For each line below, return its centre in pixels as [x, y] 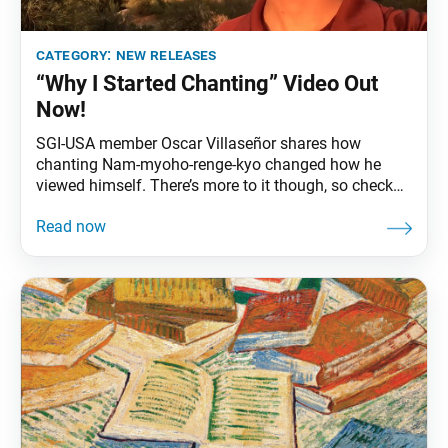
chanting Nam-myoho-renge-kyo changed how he [208, 164]
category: [76, 54]
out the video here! [102, 206]
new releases [166, 54]
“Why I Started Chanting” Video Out [207, 83]
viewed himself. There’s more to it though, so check [214, 185]
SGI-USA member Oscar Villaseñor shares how [198, 143]
